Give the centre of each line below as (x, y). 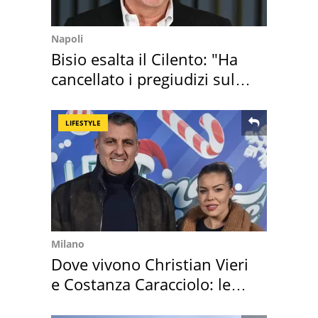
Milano (68, 244)
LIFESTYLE (83, 123)
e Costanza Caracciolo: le (141, 284)
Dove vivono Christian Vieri (150, 264)
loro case (84, 304)
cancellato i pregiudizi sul (143, 79)
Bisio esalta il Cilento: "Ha (144, 59)
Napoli (67, 39)
